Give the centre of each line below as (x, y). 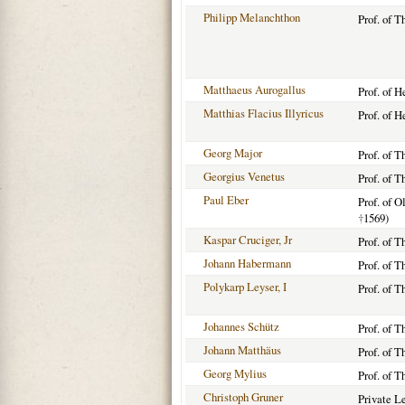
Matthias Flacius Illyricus (264, 113)
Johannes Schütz (241, 326)
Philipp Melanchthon (252, 17)
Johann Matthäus (242, 350)
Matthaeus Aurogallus (254, 89)
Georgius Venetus (244, 176)
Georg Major (233, 153)
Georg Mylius (235, 373)
